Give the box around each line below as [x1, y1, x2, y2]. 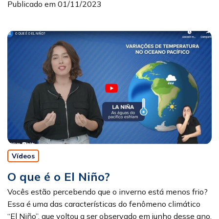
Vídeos [12, 152, 35, 161]
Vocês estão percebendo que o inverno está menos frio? [7, 187, 208, 197]
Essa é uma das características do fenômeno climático [7, 199, 200, 209]
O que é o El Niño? [7, 169, 110, 184]
